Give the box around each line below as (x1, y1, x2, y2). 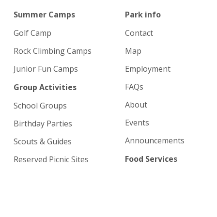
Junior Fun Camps (14, 63, 78, 74)
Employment (125, 63, 171, 74)
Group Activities (14, 82, 77, 93)
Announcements (125, 135, 185, 146)
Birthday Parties (14, 118, 73, 129)
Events (125, 117, 150, 128)
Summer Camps (14, 9, 76, 20)
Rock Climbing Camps (14, 46, 92, 56)
